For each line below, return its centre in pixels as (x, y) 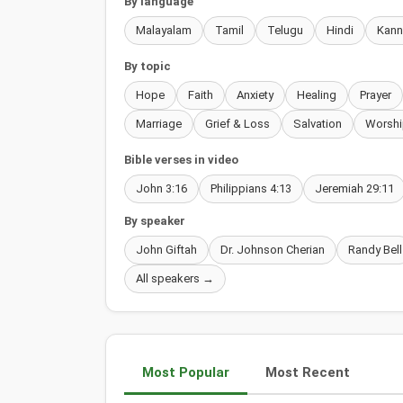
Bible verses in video (181, 159)
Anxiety (255, 94)
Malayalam (164, 30)
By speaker (155, 220)
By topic (148, 66)
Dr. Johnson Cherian (273, 249)
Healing (317, 94)
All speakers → (175, 278)
